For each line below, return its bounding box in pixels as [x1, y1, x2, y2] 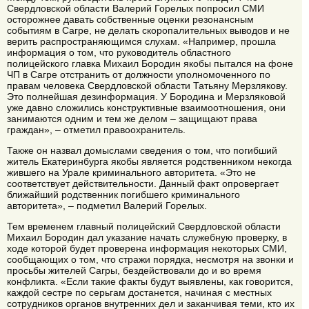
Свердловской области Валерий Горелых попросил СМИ [7, 2, 264, 14]
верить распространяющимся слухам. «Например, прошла [7, 35, 276, 47]
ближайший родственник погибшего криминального [7, 188, 240, 200]
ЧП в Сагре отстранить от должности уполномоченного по [7, 68, 270, 80]
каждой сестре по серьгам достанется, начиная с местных [7, 287, 272, 299]
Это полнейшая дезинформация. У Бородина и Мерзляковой [7, 90, 286, 102]
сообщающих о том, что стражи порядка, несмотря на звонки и [7, 254, 294, 266]
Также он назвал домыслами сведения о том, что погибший [7, 144, 277, 156]
